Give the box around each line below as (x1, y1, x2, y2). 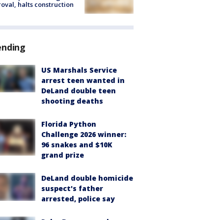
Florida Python (41, 119, 96, 129)
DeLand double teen (41, 86, 116, 96)
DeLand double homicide (41, 173, 133, 183)
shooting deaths (41, 96, 103, 106)
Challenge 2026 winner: (41, 130, 126, 139)
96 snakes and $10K (41, 140, 112, 150)
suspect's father (41, 184, 103, 193)
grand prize (41, 150, 84, 160)
